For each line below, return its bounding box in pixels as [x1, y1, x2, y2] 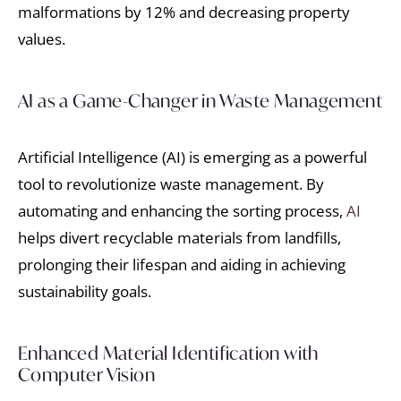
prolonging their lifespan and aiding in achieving [18, 254, 346, 276]
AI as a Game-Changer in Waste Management [18, 89, 382, 114]
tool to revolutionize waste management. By [18, 174, 324, 195]
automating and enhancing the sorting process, [18, 200, 346, 222]
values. [18, 28, 65, 49]
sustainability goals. [18, 281, 151, 303]
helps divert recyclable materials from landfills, [18, 227, 341, 249]
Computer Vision [18, 363, 155, 388]
